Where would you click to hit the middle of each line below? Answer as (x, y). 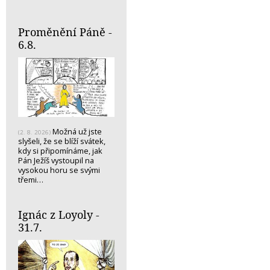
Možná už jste (76, 132)
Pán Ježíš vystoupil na (56, 161)
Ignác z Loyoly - (59, 215)
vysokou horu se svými (59, 170)
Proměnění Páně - (65, 32)
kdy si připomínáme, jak (60, 151)
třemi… (31, 180)
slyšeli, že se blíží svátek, (62, 141)
